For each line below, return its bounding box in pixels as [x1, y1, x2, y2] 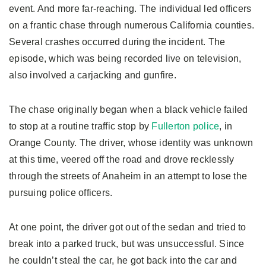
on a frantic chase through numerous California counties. [9, 20, 254, 30]
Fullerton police [151, 121, 220, 131]
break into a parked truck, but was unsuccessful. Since [9, 238, 245, 249]
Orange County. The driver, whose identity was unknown [9, 137, 254, 148]
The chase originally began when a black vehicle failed [9, 104, 248, 115]
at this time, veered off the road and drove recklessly [9, 154, 235, 164]
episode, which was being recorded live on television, [9, 53, 242, 64]
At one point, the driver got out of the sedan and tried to [9, 221, 246, 232]
